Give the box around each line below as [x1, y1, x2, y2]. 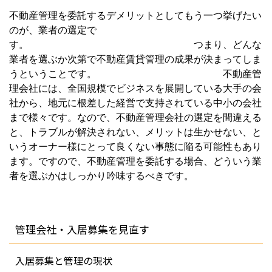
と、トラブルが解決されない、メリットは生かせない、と [9, 126, 262, 137]
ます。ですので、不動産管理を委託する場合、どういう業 [9, 155, 262, 166]
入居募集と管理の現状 [15, 253, 112, 268]
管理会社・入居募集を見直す [15, 221, 149, 237]
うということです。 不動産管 [9, 68, 262, 79]
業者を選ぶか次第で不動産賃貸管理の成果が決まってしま [9, 53, 262, 64]
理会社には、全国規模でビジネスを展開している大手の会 [9, 83, 262, 93]
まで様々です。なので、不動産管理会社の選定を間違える [9, 112, 262, 123]
